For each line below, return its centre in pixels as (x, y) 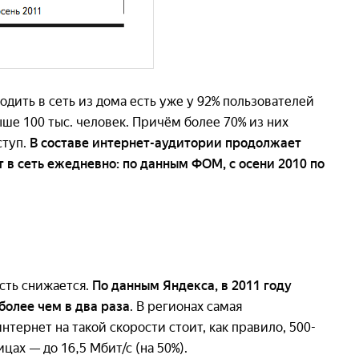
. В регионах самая (186, 306)
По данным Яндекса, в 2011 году (192, 285)
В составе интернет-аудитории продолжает (165, 143)
